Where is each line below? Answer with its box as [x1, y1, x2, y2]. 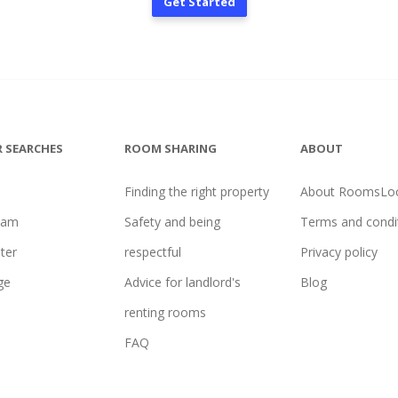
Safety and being [123, 213, 220, 231]
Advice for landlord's [123, 274, 241, 291]
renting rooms [123, 304, 206, 322]
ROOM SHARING [123, 140, 217, 157]
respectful [123, 243, 181, 261]
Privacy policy [300, 243, 378, 261]
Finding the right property [123, 183, 269, 201]
